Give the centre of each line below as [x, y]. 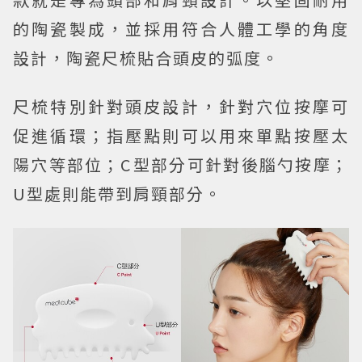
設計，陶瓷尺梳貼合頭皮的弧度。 [146, 58]
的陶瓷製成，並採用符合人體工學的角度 [181, 29]
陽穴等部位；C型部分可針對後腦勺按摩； [181, 165]
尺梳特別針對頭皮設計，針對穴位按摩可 [181, 107]
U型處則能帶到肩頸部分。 [118, 194]
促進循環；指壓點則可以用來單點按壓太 [181, 136]
